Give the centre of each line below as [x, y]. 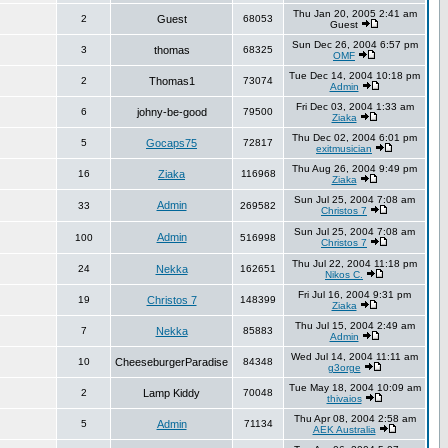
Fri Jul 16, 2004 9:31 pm [354, 294]
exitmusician [344, 148]
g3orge [344, 367]
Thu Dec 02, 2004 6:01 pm [354, 137]
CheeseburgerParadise [171, 362]
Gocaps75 [171, 143]
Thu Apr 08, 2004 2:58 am [354, 418]
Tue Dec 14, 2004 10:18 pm [354, 75]
